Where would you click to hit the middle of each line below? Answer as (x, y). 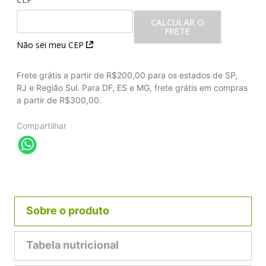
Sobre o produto (68, 211)
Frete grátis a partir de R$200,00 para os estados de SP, (127, 75)
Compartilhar (42, 126)
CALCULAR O (178, 22)
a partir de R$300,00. (59, 100)
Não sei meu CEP (50, 45)
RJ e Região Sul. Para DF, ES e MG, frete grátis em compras (132, 88)
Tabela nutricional (72, 245)
